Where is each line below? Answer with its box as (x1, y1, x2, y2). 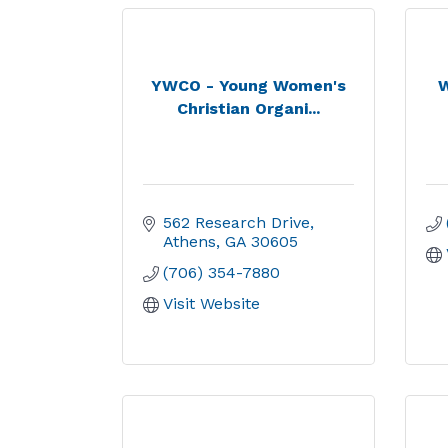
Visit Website (163, 294, 260, 313)
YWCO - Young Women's (150, 75, 346, 95)
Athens (163, 232, 216, 251)
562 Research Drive (163, 213, 310, 232)
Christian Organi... (176, 98, 320, 118)
